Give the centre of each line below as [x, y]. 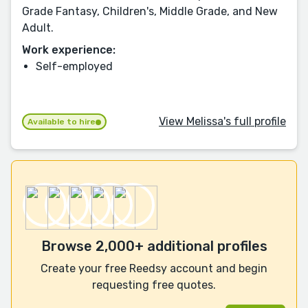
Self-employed [74, 66]
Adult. [38, 27]
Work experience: [69, 49]
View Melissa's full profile [222, 121]
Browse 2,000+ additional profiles [154, 246]
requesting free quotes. [154, 285]
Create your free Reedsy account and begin [154, 269]
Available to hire [62, 122]
